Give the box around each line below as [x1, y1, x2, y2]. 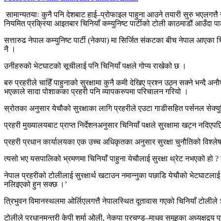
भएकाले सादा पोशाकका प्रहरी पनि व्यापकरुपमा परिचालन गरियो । [4, 87, 188, 96]
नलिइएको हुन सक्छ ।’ [4, 180, 67, 188]
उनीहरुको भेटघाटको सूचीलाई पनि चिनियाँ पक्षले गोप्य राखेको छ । [4, 61, 186, 70]
